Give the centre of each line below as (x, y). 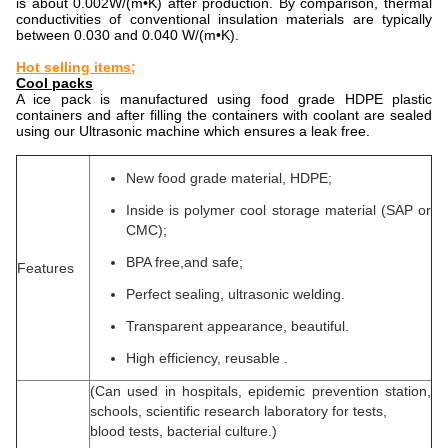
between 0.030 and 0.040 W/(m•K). (127, 35)
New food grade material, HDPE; (229, 178)
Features (45, 268)
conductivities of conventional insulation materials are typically (224, 19)
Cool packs (54, 83)
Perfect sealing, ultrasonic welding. (235, 294)
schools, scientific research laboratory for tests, (238, 411)
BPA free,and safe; (184, 262)
